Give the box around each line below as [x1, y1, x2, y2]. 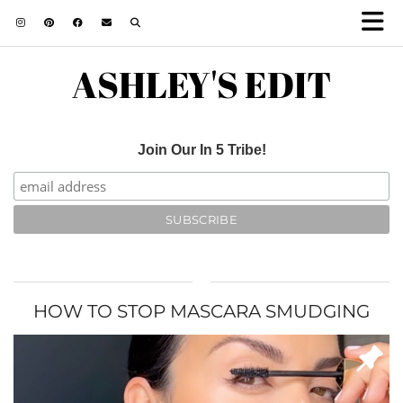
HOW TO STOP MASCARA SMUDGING [33, 300, 370, 322]
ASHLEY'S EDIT [72, 59, 331, 109]
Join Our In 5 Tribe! [137, 142, 266, 157]
